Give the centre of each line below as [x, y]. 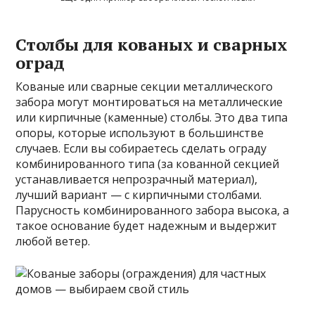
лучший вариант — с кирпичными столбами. [139, 194]
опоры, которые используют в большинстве [140, 133]
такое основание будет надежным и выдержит [147, 225]
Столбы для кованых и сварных [152, 44]
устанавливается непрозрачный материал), [137, 179]
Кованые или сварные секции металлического [144, 86]
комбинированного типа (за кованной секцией [148, 163]
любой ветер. [53, 241]
